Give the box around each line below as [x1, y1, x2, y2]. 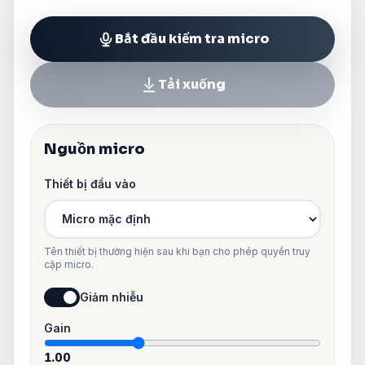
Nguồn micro [44, 139, 145, 158]
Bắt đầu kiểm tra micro [114, 29, 269, 47]
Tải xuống [157, 75, 226, 93]
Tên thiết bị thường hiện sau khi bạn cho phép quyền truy [44, 244, 310, 257]
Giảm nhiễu [80, 289, 143, 304]
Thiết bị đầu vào [44, 176, 136, 191]
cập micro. [44, 257, 94, 270]
